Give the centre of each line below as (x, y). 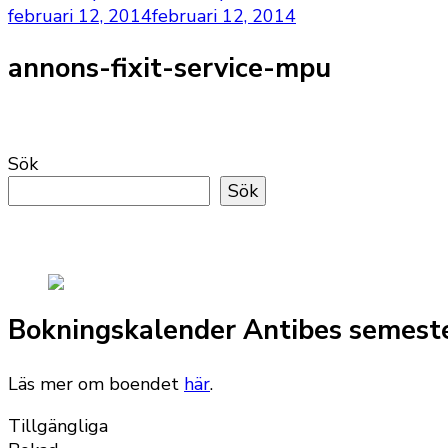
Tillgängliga (58, 425)
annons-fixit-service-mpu (169, 69)
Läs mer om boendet (96, 383)
